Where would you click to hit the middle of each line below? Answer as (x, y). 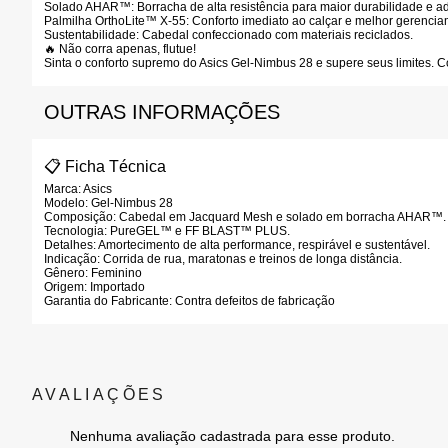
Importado (116, 287)
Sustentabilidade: (91, 35)
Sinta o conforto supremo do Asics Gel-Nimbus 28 (178, 63)
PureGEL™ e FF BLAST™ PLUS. (198, 231)
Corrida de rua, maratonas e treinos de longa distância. (251, 259)
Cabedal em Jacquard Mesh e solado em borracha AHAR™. (281, 217)
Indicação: (72, 259)
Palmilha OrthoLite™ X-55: (116, 21)
